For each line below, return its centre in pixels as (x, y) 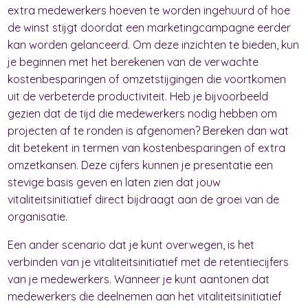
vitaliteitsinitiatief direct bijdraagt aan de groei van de (144, 199)
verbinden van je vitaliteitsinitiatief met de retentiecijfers (148, 262)
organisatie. (38, 216)
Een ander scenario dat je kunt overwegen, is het (131, 244)
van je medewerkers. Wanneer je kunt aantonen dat (139, 279)
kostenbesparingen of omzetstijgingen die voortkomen (147, 79)
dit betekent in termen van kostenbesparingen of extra (147, 147)
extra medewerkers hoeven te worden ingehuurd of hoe (149, 10)
